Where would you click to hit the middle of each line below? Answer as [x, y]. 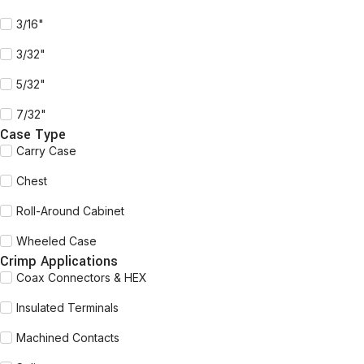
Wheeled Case [56, 241]
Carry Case [46, 151]
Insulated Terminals [67, 308]
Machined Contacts [68, 338]
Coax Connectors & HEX [82, 277]
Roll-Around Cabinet [70, 211]
